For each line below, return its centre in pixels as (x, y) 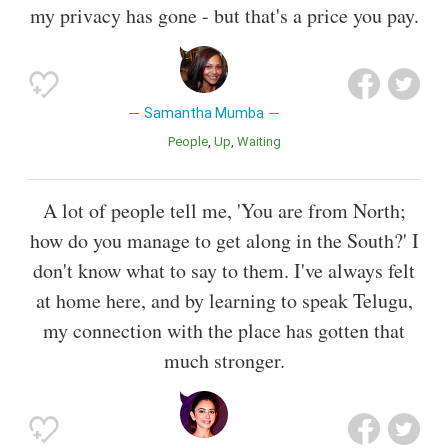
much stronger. (224, 360)
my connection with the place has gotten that (224, 330)
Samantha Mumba (203, 112)
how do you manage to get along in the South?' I (224, 240)
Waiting (264, 141)
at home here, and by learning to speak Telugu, (224, 300)
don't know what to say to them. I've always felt (224, 270)
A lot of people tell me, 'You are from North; (224, 210)
